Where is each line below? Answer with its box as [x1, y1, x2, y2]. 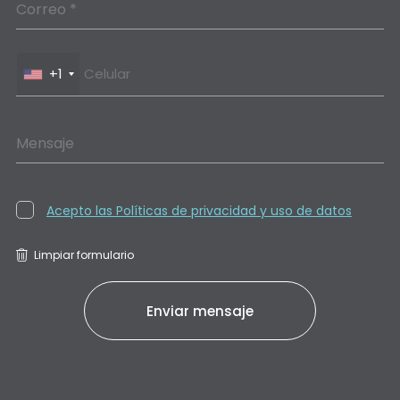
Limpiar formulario [33, 247, 134, 262]
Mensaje [15, 133, 74, 154]
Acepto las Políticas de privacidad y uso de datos [46, 202, 352, 220]
